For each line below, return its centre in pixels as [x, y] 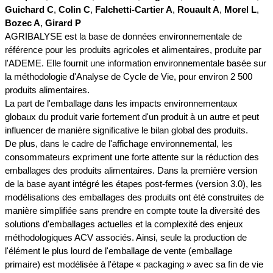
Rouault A [198, 10]
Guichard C [29, 10]
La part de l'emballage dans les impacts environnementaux [121, 104]
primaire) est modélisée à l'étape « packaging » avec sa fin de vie [134, 264]
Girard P [63, 23]
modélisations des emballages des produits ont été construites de [134, 197]
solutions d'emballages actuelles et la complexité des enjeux [124, 224]
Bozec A [23, 23]
